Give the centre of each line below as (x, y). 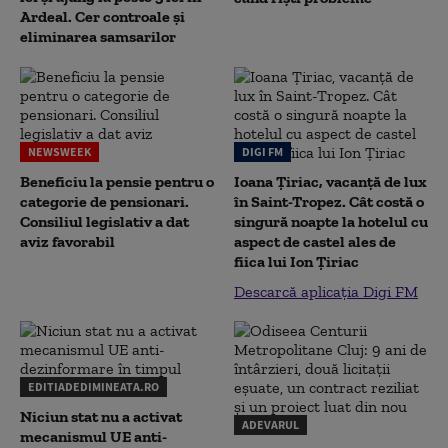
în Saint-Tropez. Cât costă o (329, 201)
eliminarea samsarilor (98, 36)
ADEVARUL (270, 424)
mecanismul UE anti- (93, 436)
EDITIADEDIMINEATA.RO (93, 386)
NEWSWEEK (59, 151)
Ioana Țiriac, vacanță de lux (330, 181)
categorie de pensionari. (104, 201)
